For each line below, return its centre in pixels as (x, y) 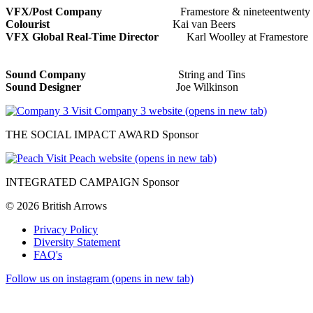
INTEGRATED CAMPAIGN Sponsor (92, 182)
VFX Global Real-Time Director (83, 36)
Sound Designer (49, 87)
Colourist (32, 24)
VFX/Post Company (55, 11)
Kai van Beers (147, 24)
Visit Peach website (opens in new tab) (131, 158)
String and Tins (168, 74)
